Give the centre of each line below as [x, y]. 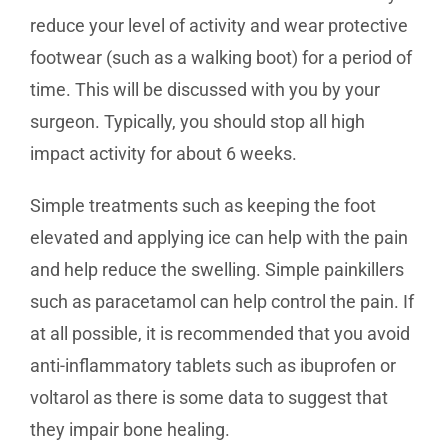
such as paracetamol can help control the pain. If [222, 301]
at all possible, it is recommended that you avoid [220, 333]
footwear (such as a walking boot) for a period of [221, 57]
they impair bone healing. [130, 429]
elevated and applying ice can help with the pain [219, 237]
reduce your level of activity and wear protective [219, 25]
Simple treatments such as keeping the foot [203, 205]
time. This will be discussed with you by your [205, 89]
